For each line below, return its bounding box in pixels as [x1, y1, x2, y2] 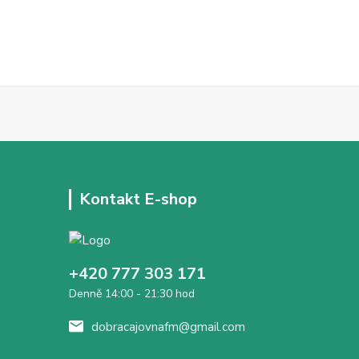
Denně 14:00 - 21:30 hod [69, 286, 195, 302]
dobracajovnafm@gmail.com [91, 319, 245, 336]
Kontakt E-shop [79, 188, 197, 210]
